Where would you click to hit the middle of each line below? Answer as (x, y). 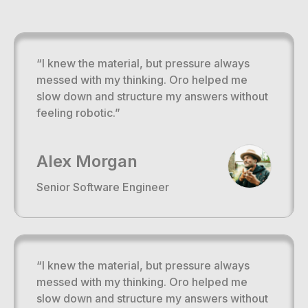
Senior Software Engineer (103, 187)
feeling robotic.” (78, 113)
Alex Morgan (87, 162)
